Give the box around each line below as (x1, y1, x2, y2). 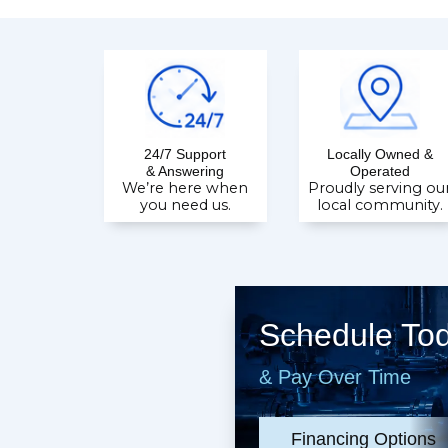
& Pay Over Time (259, 366, 412, 388)
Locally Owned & (326, 146, 433, 162)
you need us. (139, 196, 231, 214)
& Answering (146, 163, 225, 179)
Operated (349, 163, 410, 179)
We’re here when (122, 179, 249, 197)
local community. (316, 196, 443, 214)
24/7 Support (144, 146, 227, 162)
